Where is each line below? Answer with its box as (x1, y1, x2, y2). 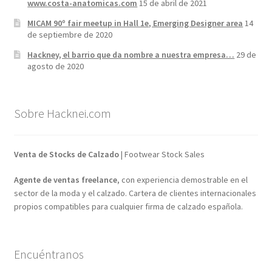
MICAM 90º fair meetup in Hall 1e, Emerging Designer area (27, 17, 243, 29)
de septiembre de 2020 (27, 29, 113, 40)
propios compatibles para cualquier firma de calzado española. (13, 200, 243, 212)
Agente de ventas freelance (13, 174, 117, 185)
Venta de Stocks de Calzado (13, 149, 119, 160)
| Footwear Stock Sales (118, 149, 205, 160)
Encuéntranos (13, 246, 84, 262)
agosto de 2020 (27, 60, 84, 72)
